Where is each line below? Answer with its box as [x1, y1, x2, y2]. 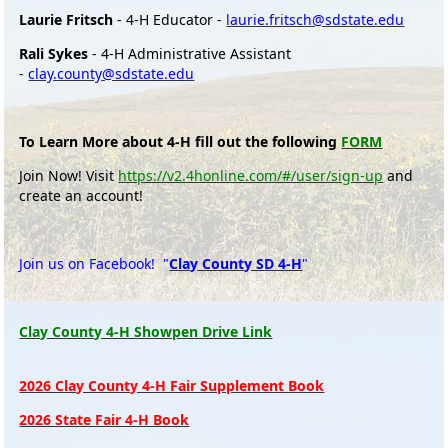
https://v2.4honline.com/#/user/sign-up [118, 166, 384, 186]
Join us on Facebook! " [19, 254, 170, 274]
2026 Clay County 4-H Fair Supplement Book [19, 376, 325, 396]
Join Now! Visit [19, 166, 115, 186]
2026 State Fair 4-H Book [19, 410, 190, 430]
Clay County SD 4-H [169, 254, 303, 274]
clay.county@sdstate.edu [28, 64, 195, 84]
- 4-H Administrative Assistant [88, 44, 292, 64]
